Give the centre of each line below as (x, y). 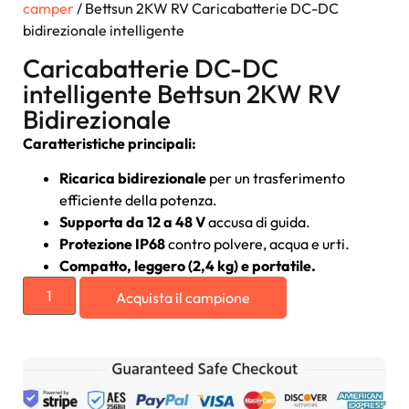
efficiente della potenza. (138, 200)
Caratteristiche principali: (110, 144)
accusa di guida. (258, 222)
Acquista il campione (184, 298)
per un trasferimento (276, 178)
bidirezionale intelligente (104, 31)
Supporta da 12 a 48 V (132, 222)
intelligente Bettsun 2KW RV (182, 94)
